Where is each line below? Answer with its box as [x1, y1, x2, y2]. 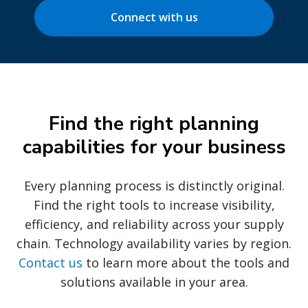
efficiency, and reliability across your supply [24, 216, 284, 233]
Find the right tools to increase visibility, [33, 197, 275, 214]
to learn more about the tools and [82, 254, 289, 272]
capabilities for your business [22, 134, 286, 161]
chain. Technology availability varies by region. [16, 235, 291, 252]
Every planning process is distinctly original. [23, 177, 285, 195]
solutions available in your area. [60, 274, 248, 291]
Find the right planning [49, 111, 259, 137]
